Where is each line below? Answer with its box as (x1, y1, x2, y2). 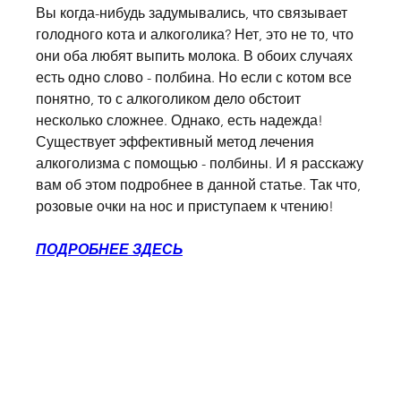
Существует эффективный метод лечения (36, 132, 314, 150)
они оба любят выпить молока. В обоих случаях (36, 47, 353, 64)
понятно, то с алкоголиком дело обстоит (36, 90, 301, 107)
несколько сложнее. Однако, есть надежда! (36, 111, 323, 129)
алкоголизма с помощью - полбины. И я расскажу (36, 154, 363, 172)
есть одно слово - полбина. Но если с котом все (36, 68, 352, 86)
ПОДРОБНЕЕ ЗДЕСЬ (36, 240, 183, 258)
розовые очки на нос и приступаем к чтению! (36, 197, 334, 215)
